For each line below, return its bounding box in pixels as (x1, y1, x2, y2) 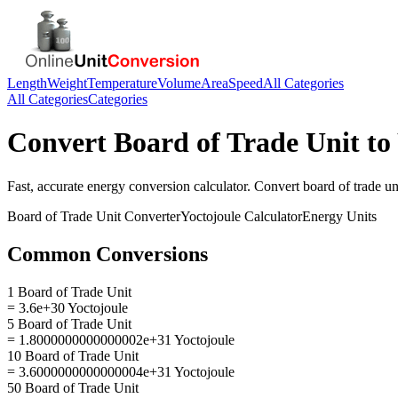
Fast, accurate (7, 178, 87, 194)
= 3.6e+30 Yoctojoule (7, 299, 128, 315)
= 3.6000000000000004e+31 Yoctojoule (7, 363, 235, 379)
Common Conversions (7, 242, 208, 266)
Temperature (87, 76, 157, 91)
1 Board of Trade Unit (7, 283, 131, 299)
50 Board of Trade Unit (7, 379, 139, 395)
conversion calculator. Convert (125, 178, 303, 194)
